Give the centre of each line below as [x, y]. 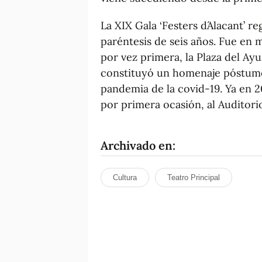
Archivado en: [138, 145]
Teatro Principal [194, 177]
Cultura [125, 177]
